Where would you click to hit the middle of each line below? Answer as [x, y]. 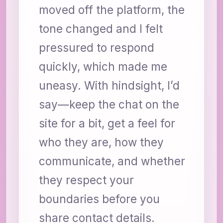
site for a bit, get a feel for [107, 123]
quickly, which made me [103, 66]
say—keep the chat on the [109, 104]
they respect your [86, 180]
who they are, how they [101, 142]
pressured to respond [97, 48]
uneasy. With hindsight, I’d [109, 85]
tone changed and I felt [101, 29]
